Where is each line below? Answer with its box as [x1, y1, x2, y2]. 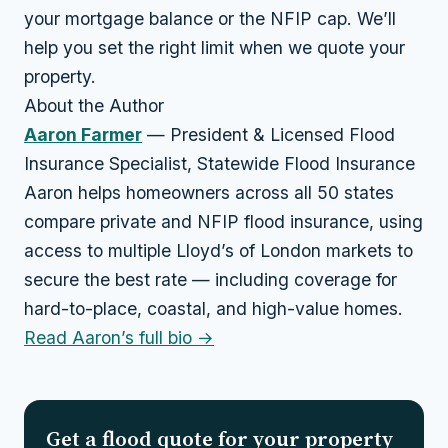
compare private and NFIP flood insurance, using [24, 210, 423, 232]
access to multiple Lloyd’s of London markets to [24, 239, 413, 261]
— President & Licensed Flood [142, 123, 395, 145]
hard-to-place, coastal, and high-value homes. [24, 297, 403, 319]
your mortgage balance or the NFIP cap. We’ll [24, 7, 396, 29]
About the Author [24, 94, 164, 116]
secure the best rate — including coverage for [24, 268, 397, 290]
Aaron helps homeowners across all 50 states [24, 181, 394, 203]
